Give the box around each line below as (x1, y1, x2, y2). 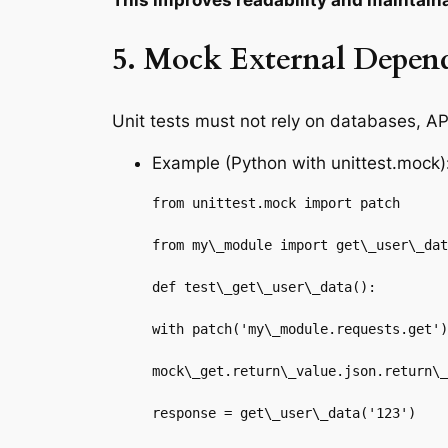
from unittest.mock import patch (152, 195, 400, 212)
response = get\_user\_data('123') (152, 405, 416, 422)
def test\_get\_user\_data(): (152, 279, 376, 296)
